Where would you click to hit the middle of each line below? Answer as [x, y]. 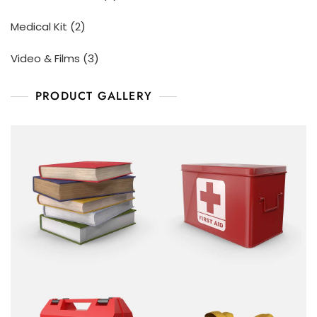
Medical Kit [39, 26]
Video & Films [45, 58]
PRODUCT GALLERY [94, 96]
